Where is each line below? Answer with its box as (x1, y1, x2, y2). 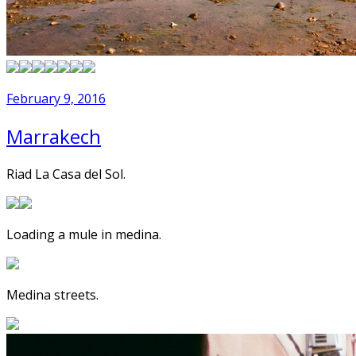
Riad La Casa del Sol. (6, 165, 126, 184)
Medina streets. (6, 286, 99, 304)
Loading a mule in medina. (6, 226, 161, 244)
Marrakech (6, 123, 101, 150)
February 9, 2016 (6, 90, 106, 108)
